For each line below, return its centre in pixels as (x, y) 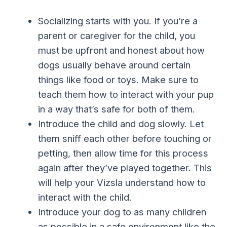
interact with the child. (85, 197)
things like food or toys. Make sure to (118, 80)
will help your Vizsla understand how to (122, 183)
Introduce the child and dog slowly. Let (121, 124)
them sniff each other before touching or (125, 139)
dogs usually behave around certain (114, 65)
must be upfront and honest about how (121, 50)
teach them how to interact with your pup (126, 94)
